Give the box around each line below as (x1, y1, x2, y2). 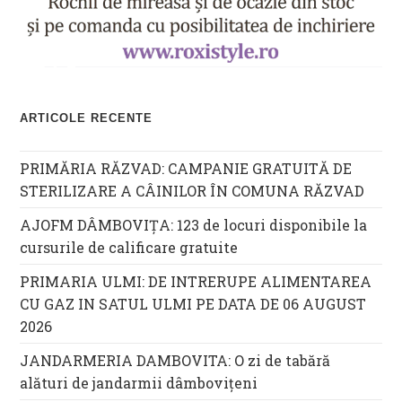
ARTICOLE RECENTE (20, 111, 153, 126)
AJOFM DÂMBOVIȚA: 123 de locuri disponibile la (20, 215, 368, 235)
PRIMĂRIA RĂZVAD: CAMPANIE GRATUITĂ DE (20, 159, 353, 179)
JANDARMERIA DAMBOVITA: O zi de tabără (20, 351, 331, 371)
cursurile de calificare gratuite (20, 238, 239, 258)
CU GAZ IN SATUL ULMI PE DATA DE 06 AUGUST (20, 294, 367, 314)
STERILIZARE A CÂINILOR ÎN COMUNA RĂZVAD (20, 181, 365, 201)
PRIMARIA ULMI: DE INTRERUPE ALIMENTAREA (20, 272, 372, 292)
